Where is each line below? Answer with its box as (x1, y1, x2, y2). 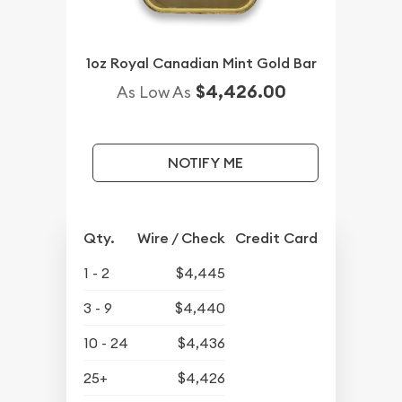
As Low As (116, 81, 191, 102)
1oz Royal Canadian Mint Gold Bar (85, 53, 317, 73)
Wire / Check (137, 228, 226, 248)
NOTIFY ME (167, 153, 243, 172)
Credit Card (235, 228, 319, 248)
